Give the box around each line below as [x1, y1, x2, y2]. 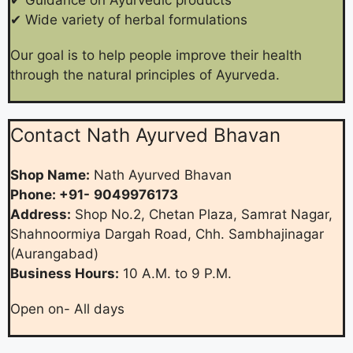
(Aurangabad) [10, 245, 98, 262]
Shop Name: [10, 166, 90, 183]
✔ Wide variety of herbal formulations [10, 11, 247, 28]
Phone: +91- [10, 186, 90, 203]
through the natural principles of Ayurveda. [10, 66, 280, 83]
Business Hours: [10, 265, 119, 281]
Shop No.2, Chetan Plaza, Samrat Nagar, [71, 206, 333, 222]
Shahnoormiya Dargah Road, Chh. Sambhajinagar [10, 225, 324, 242]
